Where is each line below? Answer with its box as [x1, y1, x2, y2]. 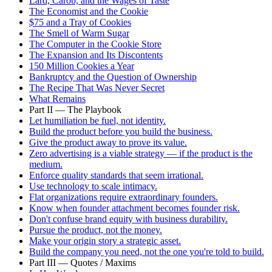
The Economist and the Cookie [29, 5, 148, 16]
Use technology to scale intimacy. [29, 180, 157, 191]
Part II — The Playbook [29, 104, 121, 115]
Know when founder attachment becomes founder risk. [29, 202, 240, 213]
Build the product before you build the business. [29, 126, 212, 137]
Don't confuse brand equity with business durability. [29, 213, 228, 224]
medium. [29, 158, 63, 169]
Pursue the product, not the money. [29, 224, 162, 235]
